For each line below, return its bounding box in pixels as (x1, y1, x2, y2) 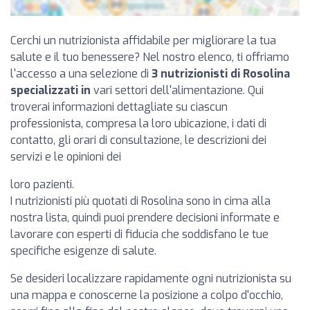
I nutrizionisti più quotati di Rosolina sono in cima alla (10, 193, 271, 208)
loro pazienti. (10, 176, 74, 192)
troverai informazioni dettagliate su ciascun (10, 99, 228, 114)
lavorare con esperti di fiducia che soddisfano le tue (10, 226, 268, 241)
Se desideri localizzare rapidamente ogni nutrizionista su (10, 271, 291, 286)
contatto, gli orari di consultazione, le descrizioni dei (10, 132, 266, 147)
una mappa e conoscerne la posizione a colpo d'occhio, (10, 287, 283, 302)
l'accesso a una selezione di (10, 66, 152, 81)
